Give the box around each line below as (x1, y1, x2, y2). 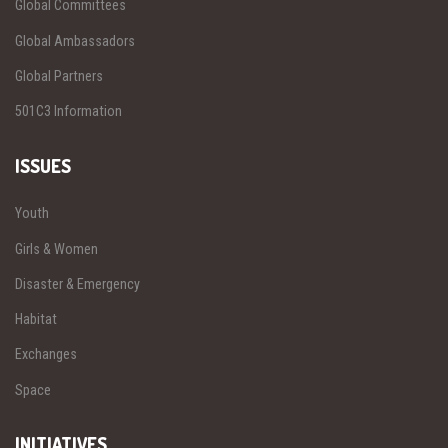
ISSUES (15, 154, 71, 177)
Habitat (15, 311, 57, 328)
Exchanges (15, 346, 77, 363)
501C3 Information (15, 103, 122, 120)
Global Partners (15, 67, 103, 84)
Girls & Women (15, 240, 98, 257)
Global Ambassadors (15, 32, 135, 49)
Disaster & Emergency (15, 275, 140, 292)
